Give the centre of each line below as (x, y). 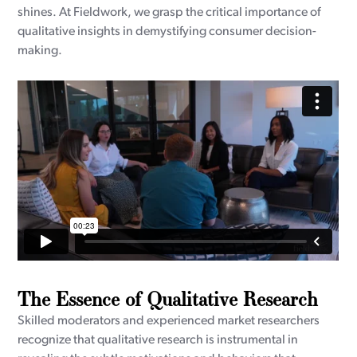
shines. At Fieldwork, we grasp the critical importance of (169, 13)
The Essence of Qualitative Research (168, 299)
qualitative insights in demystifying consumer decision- (167, 32)
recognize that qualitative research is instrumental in (158, 340)
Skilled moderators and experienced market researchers (169, 321)
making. (40, 51)
